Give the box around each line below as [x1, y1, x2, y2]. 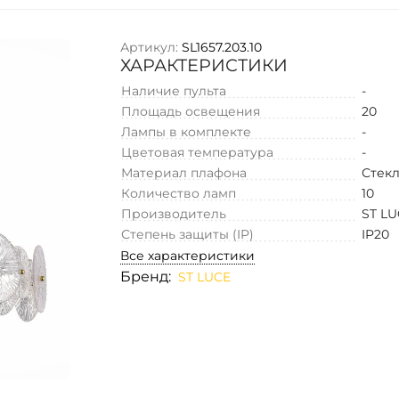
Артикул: [120, 38, 179, 55]
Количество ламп [121, 184, 237, 201]
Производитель [121, 205, 227, 222]
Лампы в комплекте [121, 123, 252, 140]
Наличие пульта [121, 82, 227, 99]
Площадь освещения [121, 102, 261, 119]
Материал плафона [121, 164, 248, 181]
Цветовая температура [121, 143, 274, 160]
